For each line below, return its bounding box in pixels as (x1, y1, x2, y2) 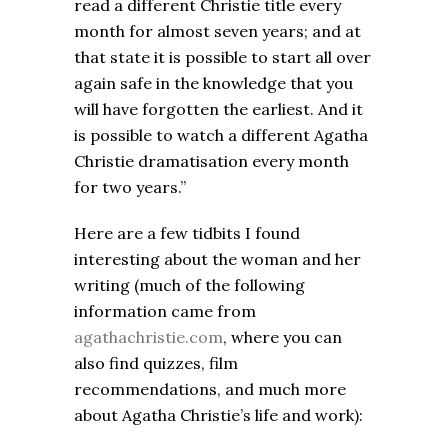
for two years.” (74, 177, 186, 198)
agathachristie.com (74, 327, 223, 348)
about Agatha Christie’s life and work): (74, 405, 363, 426)
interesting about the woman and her (74, 249, 361, 270)
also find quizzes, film (74, 353, 238, 374)
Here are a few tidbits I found (74, 223, 300, 244)
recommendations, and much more (74, 379, 346, 400)
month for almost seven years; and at (74, 21, 361, 42)
